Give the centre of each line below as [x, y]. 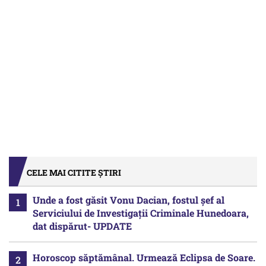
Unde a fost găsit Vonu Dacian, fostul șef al [129, 200]
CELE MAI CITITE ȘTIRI [74, 173]
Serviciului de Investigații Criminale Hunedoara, [141, 213]
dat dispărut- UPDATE [82, 226]
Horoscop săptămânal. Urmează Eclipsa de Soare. [144, 258]
